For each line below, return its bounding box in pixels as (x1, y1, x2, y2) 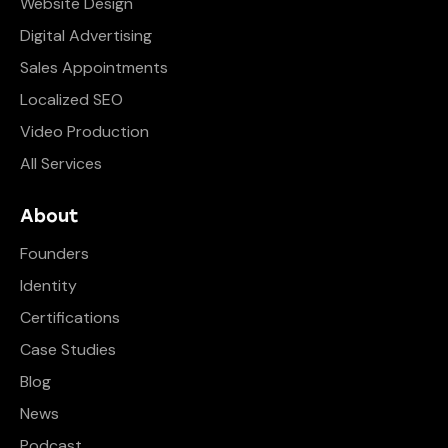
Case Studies (20, 339, 116, 361)
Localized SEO (20, 89, 123, 111)
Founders (20, 243, 89, 265)
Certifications (20, 307, 120, 329)
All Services (20, 153, 102, 175)
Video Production (20, 121, 149, 143)
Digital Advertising (20, 25, 152, 47)
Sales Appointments (20, 57, 168, 79)
